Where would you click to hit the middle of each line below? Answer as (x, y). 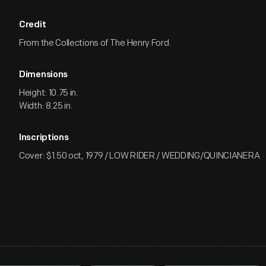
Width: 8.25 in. (46, 106)
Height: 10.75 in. (49, 93)
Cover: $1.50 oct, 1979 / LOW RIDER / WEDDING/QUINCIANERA (140, 156)
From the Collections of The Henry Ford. (95, 43)
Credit (33, 25)
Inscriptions (44, 138)
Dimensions (43, 75)
